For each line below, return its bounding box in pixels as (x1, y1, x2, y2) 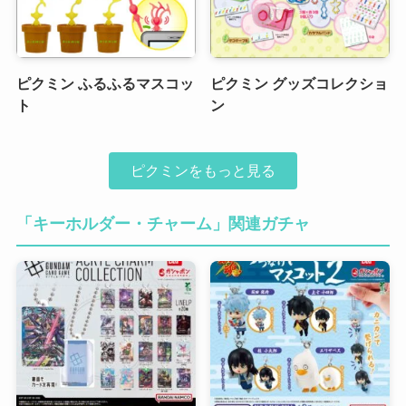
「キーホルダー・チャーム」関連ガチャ (15, 215, 310, 234)
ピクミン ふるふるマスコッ (15, 74, 194, 92)
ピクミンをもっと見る (130, 162, 275, 179)
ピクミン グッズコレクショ (210, 74, 389, 92)
